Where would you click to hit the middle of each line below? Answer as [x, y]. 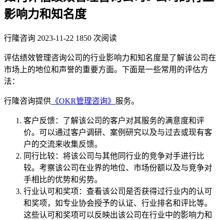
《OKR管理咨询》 [83, 101]
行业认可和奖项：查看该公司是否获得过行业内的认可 [118, 191]
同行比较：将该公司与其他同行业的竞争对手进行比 [114, 156]
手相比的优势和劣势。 [63, 179]
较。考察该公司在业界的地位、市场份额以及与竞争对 [118, 167]
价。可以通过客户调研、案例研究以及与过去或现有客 [118, 132]
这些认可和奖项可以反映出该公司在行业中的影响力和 [118, 215]
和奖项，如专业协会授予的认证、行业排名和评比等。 [118, 203]
